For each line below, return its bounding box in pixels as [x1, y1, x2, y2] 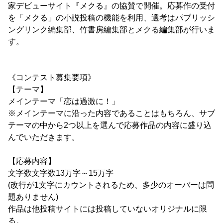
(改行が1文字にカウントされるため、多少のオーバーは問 [8, 181, 214, 190]
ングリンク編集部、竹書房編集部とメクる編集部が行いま [8, 25, 215, 34]
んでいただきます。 [8, 133, 80, 142]
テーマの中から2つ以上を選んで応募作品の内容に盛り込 [8, 121, 212, 130]
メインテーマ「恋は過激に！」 [8, 97, 119, 106]
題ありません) [8, 193, 58, 202]
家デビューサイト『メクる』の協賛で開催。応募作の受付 [8, 1, 215, 10]
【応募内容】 [8, 157, 56, 166]
